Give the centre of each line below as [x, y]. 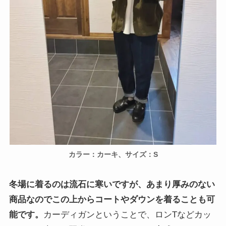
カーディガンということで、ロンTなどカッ [127, 214]
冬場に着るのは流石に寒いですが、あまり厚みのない [112, 184]
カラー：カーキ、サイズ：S [113, 155]
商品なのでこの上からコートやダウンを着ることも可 [112, 199]
